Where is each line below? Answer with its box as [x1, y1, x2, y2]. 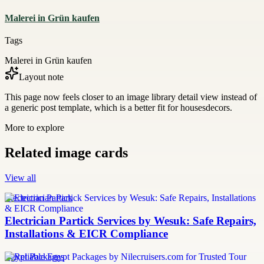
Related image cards [5, 145, 128, 161]
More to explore [5, 123, 64, 133]
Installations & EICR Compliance [5, 227, 168, 240]
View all [5, 173, 36, 183]
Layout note [19, 72, 64, 82]
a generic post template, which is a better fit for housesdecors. [5, 103, 232, 113]
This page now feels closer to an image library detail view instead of [5, 92, 257, 103]
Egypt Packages [5, 251, 64, 262]
